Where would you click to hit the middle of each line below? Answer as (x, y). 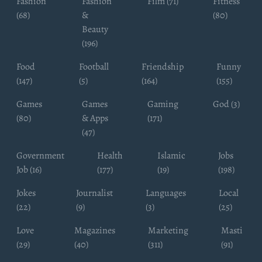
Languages (166, 193)
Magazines (94, 230)
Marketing (168, 230)
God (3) (226, 104)
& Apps (95, 118)
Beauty (95, 29)
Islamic (171, 155)
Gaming (163, 104)
